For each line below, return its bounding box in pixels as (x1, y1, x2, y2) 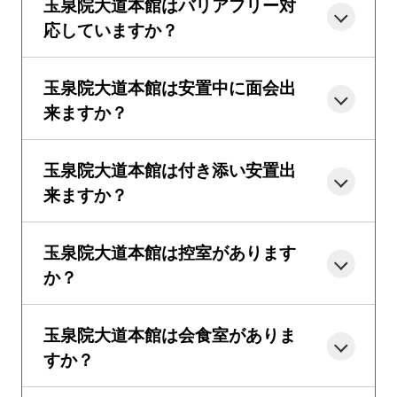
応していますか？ (43, 16, 178, 42)
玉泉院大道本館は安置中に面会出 (43, 74, 296, 99)
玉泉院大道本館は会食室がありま (43, 321, 296, 346)
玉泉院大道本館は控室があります (43, 238, 296, 264)
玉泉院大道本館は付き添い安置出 (43, 156, 296, 182)
